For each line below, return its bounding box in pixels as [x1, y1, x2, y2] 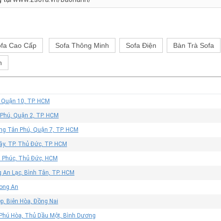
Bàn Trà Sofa [173, 41, 214, 49]
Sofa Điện [126, 41, 156, 49]
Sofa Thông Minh [55, 41, 109, 49]
